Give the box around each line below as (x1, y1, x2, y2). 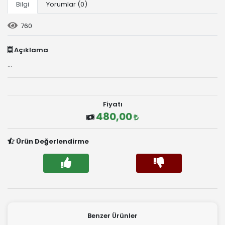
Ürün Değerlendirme (16, 136, 89, 146)
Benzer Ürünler (87, 210, 138, 220)
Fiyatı (102, 99, 123, 109)
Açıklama (12, 45, 48, 55)
